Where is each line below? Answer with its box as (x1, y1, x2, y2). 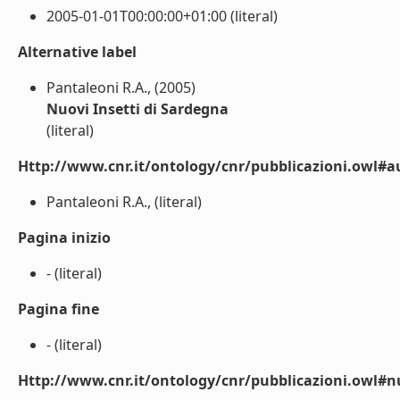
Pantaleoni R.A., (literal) (46, 192, 202, 212)
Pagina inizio (18, 228, 111, 247)
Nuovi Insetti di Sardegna (46, 99, 229, 119)
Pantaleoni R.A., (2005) (46, 78, 196, 97)
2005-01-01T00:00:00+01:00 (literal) (46, 6, 278, 26)
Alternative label (18, 42, 137, 62)
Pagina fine (18, 299, 99, 319)
